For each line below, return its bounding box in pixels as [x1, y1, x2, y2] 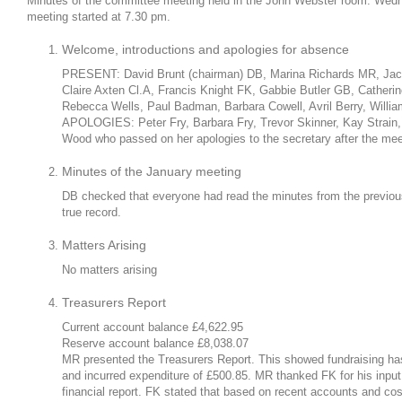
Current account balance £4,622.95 [62, 320, 243, 334]
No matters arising [62, 263, 157, 276]
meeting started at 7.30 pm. [27, 10, 170, 23]
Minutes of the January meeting [62, 164, 241, 179]
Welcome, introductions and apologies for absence [62, 42, 349, 57]
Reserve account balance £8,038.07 [62, 336, 249, 350]
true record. [62, 205, 121, 219]
